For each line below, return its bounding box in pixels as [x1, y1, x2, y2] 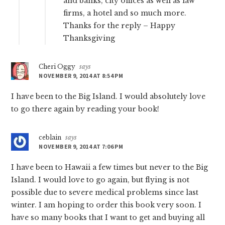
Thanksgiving [63, 34, 116, 43]
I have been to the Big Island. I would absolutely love [11, 92, 206, 101]
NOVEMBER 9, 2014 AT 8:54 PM [39, 72, 124, 80]
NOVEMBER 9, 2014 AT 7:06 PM [39, 143, 124, 151]
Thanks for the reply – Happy [63, 21, 176, 31]
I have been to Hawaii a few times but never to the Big [11, 163, 208, 172]
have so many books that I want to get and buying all [11, 213, 205, 222]
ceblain [39, 134, 62, 142]
